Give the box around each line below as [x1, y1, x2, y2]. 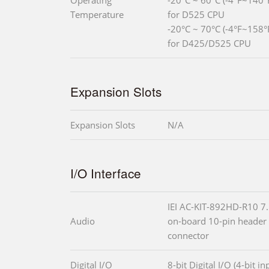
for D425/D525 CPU [168, 37, 251, 50]
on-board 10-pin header [168, 215, 267, 228]
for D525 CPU [168, 8, 225, 21]
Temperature [70, 8, 124, 21]
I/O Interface [70, 164, 141, 183]
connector [168, 229, 209, 242]
